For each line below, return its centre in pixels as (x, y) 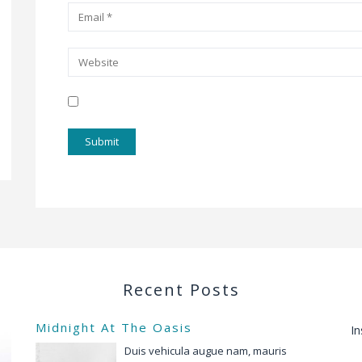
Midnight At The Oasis (114, 328)
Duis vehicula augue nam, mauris (206, 351)
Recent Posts (181, 290)
